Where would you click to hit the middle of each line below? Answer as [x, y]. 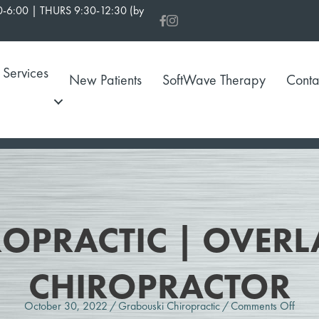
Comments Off [263, 305]
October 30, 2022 [66, 305]
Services [26, 73]
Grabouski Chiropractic [169, 305]
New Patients [105, 80]
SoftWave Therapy [214, 80]
